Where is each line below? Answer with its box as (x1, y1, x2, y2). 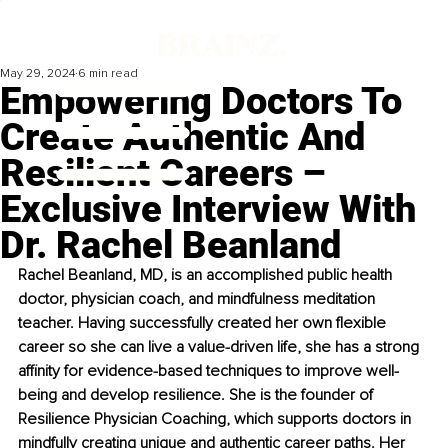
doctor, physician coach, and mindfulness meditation (18, 289, 379, 310)
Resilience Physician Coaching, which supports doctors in (18, 409, 415, 430)
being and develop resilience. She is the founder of (18, 385, 377, 406)
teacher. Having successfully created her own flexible (18, 313, 390, 334)
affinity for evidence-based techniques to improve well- (18, 361, 399, 382)
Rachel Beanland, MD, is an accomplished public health (18, 265, 396, 286)
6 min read (78, 66, 138, 82)
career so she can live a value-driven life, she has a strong (18, 337, 423, 358)
